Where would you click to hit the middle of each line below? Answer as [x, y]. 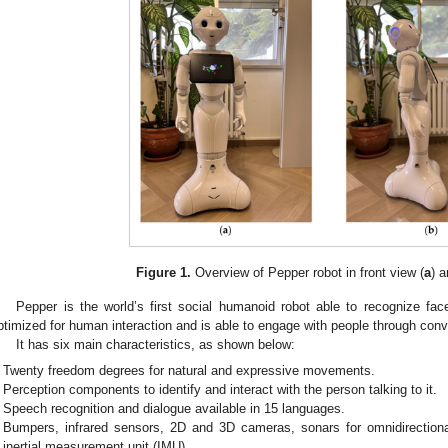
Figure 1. [163, 272]
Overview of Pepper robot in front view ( [307, 272]
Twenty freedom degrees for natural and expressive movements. [189, 370]
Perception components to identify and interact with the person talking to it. [220, 389]
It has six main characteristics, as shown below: [156, 345]
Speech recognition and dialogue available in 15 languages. [174, 408]
